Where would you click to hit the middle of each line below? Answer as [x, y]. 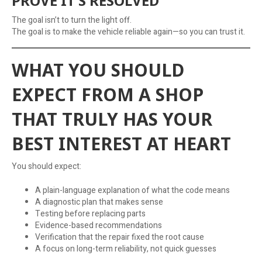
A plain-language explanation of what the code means [132, 190]
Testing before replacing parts [90, 213]
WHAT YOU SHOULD [98, 70]
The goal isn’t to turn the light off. [72, 20]
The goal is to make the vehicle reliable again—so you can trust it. [128, 32]
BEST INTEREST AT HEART [121, 143]
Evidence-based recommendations [99, 225]
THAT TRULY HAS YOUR [112, 119]
